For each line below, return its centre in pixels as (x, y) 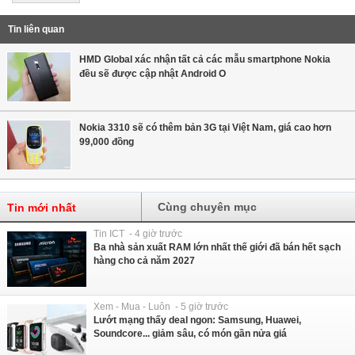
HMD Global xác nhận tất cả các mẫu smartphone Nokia (205, 59)
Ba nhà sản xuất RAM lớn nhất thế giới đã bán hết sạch (217, 247)
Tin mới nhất (42, 207)
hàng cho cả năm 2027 (144, 260)
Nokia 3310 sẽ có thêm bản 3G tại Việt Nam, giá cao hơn (205, 127)
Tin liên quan (36, 29)
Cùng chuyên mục (208, 206)
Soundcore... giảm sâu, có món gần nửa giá (190, 333)
